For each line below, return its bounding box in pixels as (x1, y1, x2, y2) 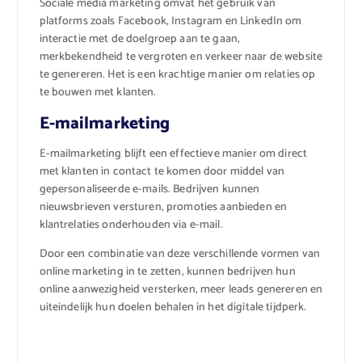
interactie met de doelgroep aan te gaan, (39, 29, 241, 48)
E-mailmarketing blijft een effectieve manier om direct (39, 144, 308, 163)
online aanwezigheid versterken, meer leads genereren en (39, 280, 323, 299)
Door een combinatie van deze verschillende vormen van (39, 244, 320, 263)
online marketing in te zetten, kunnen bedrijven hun (39, 262, 296, 281)
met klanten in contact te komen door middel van (39, 162, 285, 181)
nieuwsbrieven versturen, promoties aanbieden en (39, 197, 288, 217)
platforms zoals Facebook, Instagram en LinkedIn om (39, 11, 302, 31)
